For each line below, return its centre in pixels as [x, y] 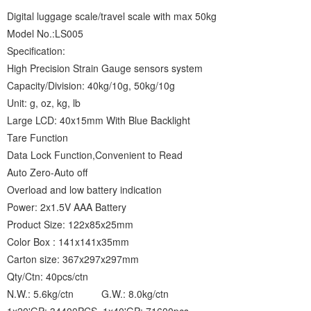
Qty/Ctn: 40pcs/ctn [48, 277]
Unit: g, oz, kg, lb [44, 103]
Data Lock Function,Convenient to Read [95, 155]
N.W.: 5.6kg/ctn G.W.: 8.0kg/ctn [88, 294]
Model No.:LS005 [45, 34]
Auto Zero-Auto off [47, 173]
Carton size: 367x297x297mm [73, 259]
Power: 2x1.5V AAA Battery [67, 207]
